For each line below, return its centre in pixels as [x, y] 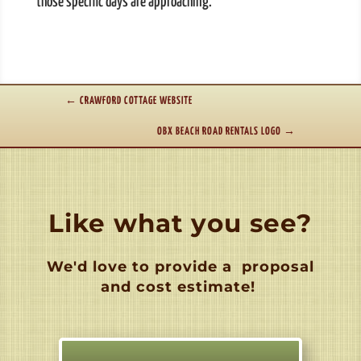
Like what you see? [180, 224]
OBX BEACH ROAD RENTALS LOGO [220, 132]
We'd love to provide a [141, 267]
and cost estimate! [178, 287]
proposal [275, 267]
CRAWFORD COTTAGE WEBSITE [136, 102]
